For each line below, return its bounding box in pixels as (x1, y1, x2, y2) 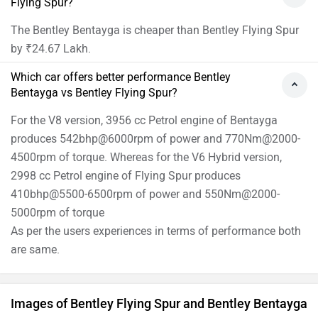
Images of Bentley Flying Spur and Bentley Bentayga (11, 296, 307, 312)
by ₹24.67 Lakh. (11, 42, 91, 56)
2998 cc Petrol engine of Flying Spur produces (11, 169, 241, 183)
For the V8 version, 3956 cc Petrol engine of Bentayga (11, 114, 278, 128)
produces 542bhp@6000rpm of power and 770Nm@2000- (11, 132, 300, 146)
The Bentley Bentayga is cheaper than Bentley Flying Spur (11, 23, 299, 38)
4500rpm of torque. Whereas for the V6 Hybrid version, (11, 150, 282, 165)
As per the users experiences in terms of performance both (11, 224, 301, 238)
